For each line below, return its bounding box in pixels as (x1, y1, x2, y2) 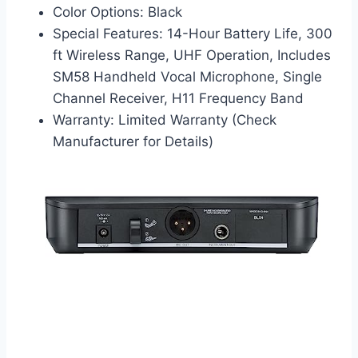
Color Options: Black (53, 4, 182, 21)
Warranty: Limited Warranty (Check (53, 112, 276, 129)
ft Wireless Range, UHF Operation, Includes (53, 47, 331, 64)
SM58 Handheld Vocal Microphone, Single (53, 69, 322, 86)
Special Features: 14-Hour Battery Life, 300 (53, 26, 332, 42)
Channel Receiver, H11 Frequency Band (53, 90, 304, 107)
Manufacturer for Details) (53, 133, 213, 150)
